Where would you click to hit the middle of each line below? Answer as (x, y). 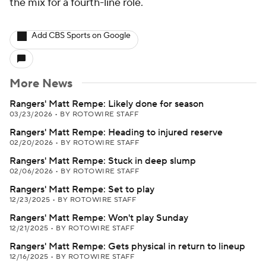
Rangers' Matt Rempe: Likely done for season (107, 104)
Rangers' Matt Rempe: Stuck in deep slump (103, 161)
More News (41, 84)
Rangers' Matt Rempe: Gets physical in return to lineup (127, 246)
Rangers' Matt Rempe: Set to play (82, 189)
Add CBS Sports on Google (81, 36)
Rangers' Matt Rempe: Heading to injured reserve (116, 132)
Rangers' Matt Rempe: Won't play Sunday (99, 218)
